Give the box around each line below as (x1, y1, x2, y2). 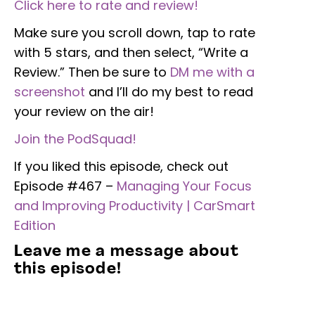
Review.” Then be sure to (14, 63, 170, 81)
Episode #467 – (14, 176, 117, 195)
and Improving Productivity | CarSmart (14, 196, 255, 214)
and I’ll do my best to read (85, 82, 253, 101)
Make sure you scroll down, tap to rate (14, 23, 255, 41)
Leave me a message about (14, 244, 239, 259)
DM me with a (170, 63, 255, 81)
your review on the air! (14, 102, 157, 120)
